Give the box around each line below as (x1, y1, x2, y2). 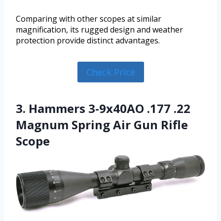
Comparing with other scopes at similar (16, 13, 161, 24)
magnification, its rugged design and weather (16, 24, 183, 35)
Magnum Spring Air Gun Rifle (16, 116, 188, 133)
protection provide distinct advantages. (16, 35, 160, 46)
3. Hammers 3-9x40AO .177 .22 (16, 100, 190, 117)
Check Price (86, 66, 135, 78)
